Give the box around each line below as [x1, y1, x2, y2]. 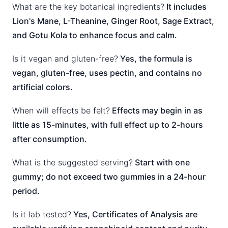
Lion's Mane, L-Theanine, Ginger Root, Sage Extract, [12, 16, 214, 26]
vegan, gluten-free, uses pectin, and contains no [12, 68, 202, 78]
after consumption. [12, 134, 87, 144]
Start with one [133, 157, 190, 167]
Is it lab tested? [12, 209, 71, 219]
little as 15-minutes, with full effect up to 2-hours [12, 120, 203, 130]
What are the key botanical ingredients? [12, 2, 164, 12]
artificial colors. [12, 82, 73, 92]
